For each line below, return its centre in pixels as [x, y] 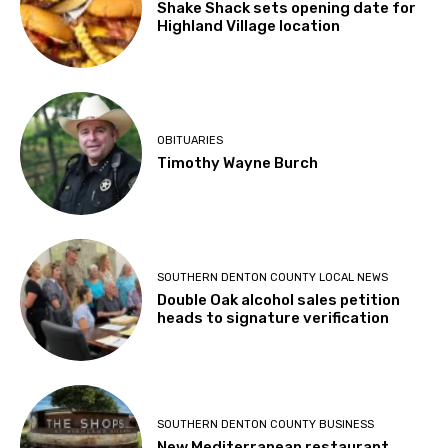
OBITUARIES [190, 141]
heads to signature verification [273, 318]
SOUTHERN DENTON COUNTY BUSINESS [266, 424]
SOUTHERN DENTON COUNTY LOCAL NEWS [273, 278]
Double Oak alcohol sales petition [279, 300]
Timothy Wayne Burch [238, 163]
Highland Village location [249, 25]
